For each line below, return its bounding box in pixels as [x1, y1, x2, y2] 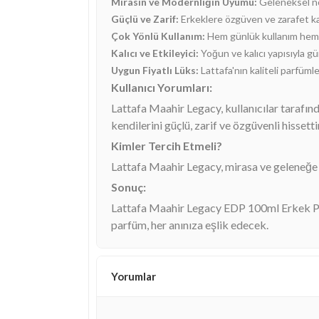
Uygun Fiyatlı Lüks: [111, 63, 199, 76]
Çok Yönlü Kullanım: [111, 29, 205, 42]
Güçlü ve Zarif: [111, 12, 179, 25]
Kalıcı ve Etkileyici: [111, 46, 199, 59]
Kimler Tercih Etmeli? [111, 138, 222, 152]
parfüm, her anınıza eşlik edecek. [111, 217, 268, 231]
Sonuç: [111, 179, 146, 194]
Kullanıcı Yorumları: [111, 80, 212, 94]
